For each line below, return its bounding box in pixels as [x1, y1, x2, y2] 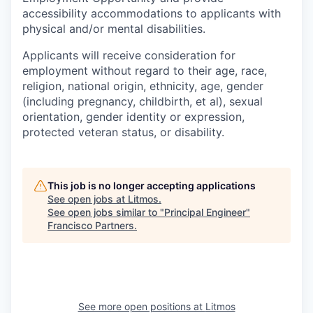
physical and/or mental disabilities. [22, 22, 205, 36]
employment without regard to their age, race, [22, 64, 267, 78]
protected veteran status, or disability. [22, 125, 224, 139]
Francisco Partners [48, 219, 134, 231]
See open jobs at [48, 193, 128, 205]
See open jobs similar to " [48, 206, 164, 218]
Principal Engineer [164, 206, 246, 218]
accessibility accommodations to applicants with [22, 6, 281, 20]
